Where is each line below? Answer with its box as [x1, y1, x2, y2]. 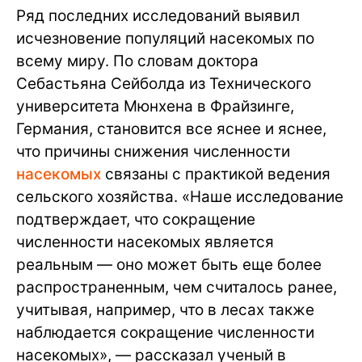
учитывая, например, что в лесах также [16, 301, 314, 320]
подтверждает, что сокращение [16, 210, 255, 229]
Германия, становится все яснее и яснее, [16, 120, 326, 139]
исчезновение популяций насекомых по [16, 29, 314, 48]
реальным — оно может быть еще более [16, 255, 322, 275]
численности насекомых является [16, 233, 274, 252]
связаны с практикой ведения [105, 165, 330, 184]
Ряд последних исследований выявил [16, 6, 300, 26]
